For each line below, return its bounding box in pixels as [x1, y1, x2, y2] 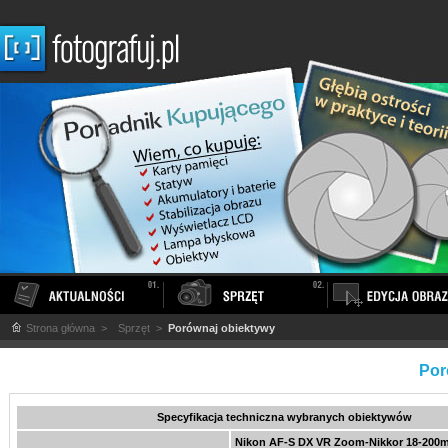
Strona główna [23, 322, 95, 334]
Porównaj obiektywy [168, 322, 275, 334]
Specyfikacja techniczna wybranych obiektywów [157, 411, 412, 423]
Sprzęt [118, 322, 150, 334]
